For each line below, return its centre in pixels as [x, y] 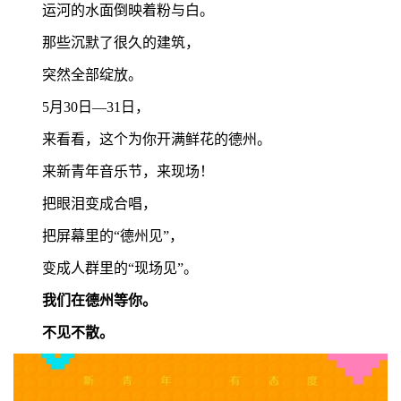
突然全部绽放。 [78, 75]
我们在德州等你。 [99, 301]
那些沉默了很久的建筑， [107, 43]
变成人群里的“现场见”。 [106, 269]
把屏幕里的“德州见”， [98, 236]
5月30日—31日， [81, 107]
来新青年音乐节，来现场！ [114, 172]
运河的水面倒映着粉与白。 [114, 11]
